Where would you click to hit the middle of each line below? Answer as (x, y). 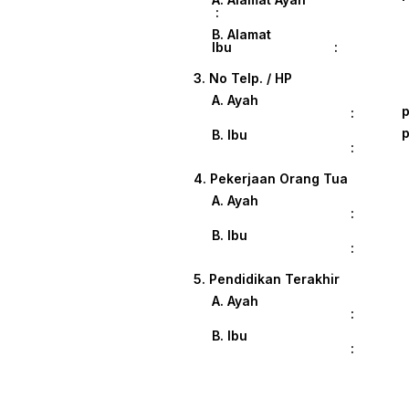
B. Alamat (241, 34)
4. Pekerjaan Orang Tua (271, 178)
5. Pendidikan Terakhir (267, 278)
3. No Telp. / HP (243, 78)
